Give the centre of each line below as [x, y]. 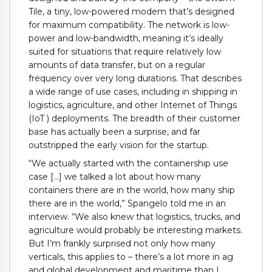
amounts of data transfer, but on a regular [117, 65]
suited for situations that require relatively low [125, 51]
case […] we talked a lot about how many [115, 177]
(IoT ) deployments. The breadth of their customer [134, 118]
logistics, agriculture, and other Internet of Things [133, 105]
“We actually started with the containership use [128, 164]
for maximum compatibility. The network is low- [129, 25]
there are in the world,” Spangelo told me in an [127, 204]
